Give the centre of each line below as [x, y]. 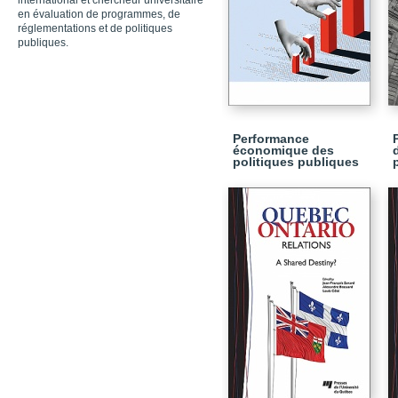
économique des [283, 150]
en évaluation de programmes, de [99, 14]
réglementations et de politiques [95, 28]
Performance [271, 139]
